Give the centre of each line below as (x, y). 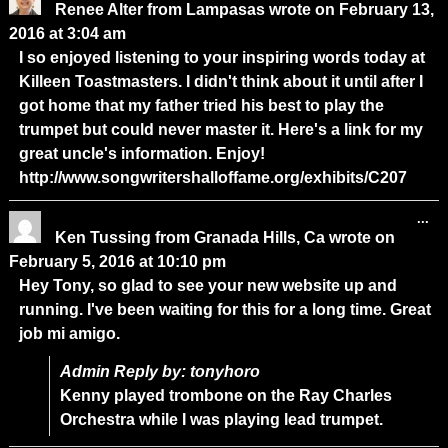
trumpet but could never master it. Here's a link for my (220, 129)
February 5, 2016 (71, 261)
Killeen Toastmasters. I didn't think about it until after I (220, 81)
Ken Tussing (104, 237)
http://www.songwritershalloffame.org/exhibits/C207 (212, 177)
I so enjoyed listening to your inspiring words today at (221, 57)
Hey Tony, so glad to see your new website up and (207, 285)
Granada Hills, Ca (259, 237)
